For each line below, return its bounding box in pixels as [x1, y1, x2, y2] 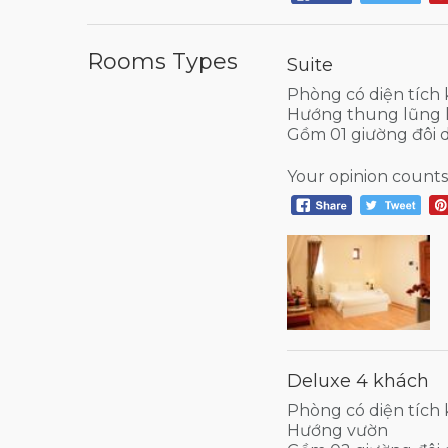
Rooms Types [87, 47, 238, 75]
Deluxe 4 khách [287, 370, 429, 392]
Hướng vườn [287, 421, 388, 440]
